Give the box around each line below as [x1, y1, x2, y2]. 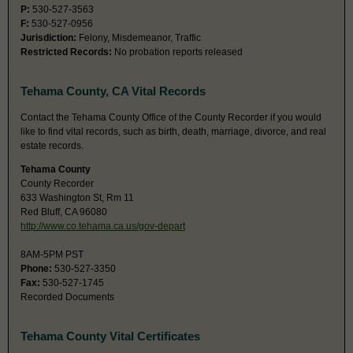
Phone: [20, 262, 52, 274]
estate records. [20, 139, 84, 151]
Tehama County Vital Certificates [20, 329, 200, 343]
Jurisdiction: [20, 32, 76, 44]
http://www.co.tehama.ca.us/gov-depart [20, 220, 185, 232]
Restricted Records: [20, 46, 112, 58]
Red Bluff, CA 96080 [20, 206, 107, 217]
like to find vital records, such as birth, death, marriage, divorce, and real [20, 125, 326, 137]
